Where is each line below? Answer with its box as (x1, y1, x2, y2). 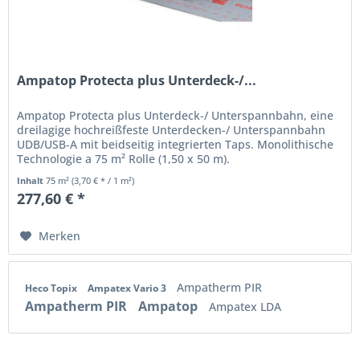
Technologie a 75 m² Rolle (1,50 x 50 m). (17, 150, 231, 166)
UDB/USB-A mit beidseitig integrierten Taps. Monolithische (17, 136, 334, 152)
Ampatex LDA (209, 299, 281, 315)
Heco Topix (25, 281, 80, 296)
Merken (39, 227, 81, 243)
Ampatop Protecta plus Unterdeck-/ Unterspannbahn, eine (17, 107, 334, 123)
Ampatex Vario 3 (88, 281, 169, 296)
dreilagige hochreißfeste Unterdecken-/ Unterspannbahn (17, 121, 326, 137)
